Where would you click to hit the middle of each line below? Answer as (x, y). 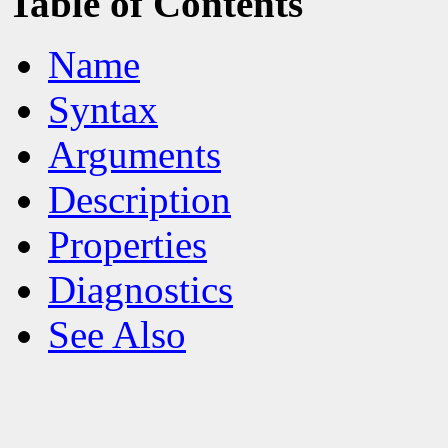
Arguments (134, 154)
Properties (127, 244)
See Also (117, 334)
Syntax (103, 109)
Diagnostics (140, 289)
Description (139, 199)
